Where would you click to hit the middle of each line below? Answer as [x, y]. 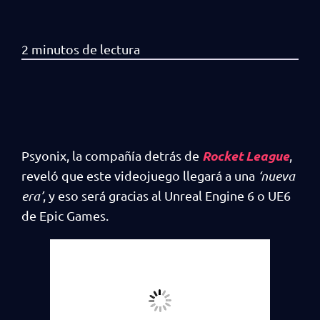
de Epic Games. [65, 215]
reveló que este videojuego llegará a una [140, 175]
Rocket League [246, 155]
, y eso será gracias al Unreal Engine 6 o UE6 [167, 195]
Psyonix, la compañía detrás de [112, 155]
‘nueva [276, 175]
